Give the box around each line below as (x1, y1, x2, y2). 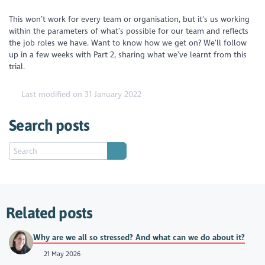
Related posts (6, 204, 93, 222)
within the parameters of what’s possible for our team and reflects (9, 25, 249, 36)
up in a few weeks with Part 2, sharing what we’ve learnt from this (9, 49, 247, 60)
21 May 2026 (41, 249, 80, 258)
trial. (9, 61, 29, 72)
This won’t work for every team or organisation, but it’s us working (9, 14, 250, 24)
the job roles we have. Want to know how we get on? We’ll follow (9, 37, 247, 48)
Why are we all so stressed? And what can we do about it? (33, 232, 245, 243)
